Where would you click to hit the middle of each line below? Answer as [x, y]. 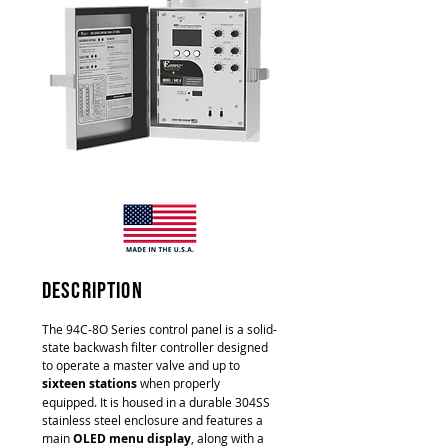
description [92, 291]
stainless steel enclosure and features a [152, 420]
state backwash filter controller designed [155, 347]
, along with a [227, 438]
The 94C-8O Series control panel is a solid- [159, 329]
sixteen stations [89, 383]
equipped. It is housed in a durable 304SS [156, 402]
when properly [178, 383]
